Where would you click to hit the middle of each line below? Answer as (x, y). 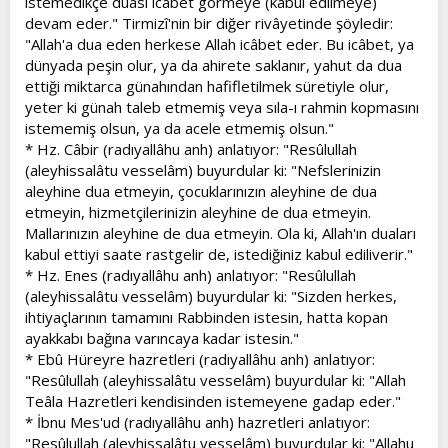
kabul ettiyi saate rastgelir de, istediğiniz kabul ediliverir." (219, 253)
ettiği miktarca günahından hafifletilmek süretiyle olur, (207, 85)
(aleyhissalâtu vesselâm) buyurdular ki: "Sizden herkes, (211, 295)
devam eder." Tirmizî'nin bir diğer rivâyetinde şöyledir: (209, 22)
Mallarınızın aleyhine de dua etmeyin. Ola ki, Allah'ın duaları (220, 232)
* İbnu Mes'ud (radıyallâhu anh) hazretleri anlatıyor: (197, 421)
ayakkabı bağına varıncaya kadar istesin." (162, 337)
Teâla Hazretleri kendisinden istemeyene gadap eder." (213, 400)
